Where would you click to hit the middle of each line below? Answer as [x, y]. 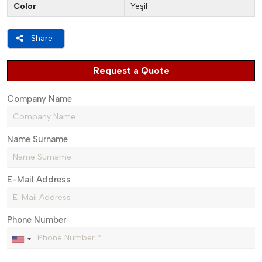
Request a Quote [131, 70]
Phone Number [37, 220]
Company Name [39, 99]
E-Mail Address [39, 180]
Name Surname [37, 139]
